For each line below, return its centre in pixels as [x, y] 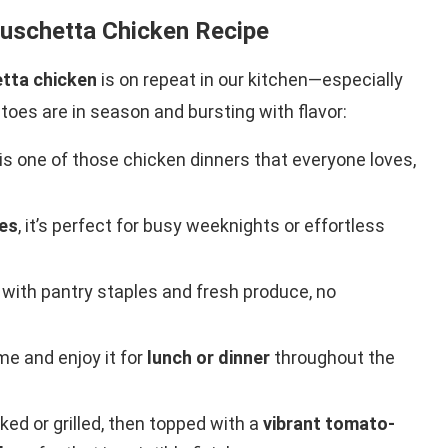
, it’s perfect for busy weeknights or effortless [201, 226]
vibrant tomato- [329, 424]
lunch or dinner [208, 358]
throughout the [332, 358]
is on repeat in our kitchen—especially [250, 80]
